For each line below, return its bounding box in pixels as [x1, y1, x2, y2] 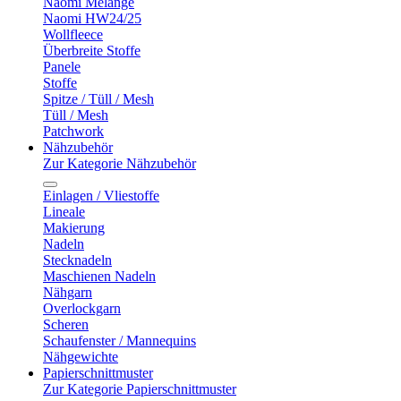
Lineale [43, 204, 85, 219]
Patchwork [43, 124, 104, 139]
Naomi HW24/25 [43, 11, 141, 26]
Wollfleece [43, 27, 103, 42]
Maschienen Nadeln [43, 269, 156, 284]
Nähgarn [43, 285, 92, 300]
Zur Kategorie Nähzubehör [43, 156, 196, 171]
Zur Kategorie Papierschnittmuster [43, 381, 236, 397]
